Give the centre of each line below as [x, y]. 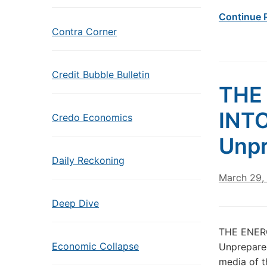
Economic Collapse [95, 246]
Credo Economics [92, 117]
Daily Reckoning [88, 160]
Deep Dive [75, 203]
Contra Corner [84, 32]
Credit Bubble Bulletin [101, 74]
